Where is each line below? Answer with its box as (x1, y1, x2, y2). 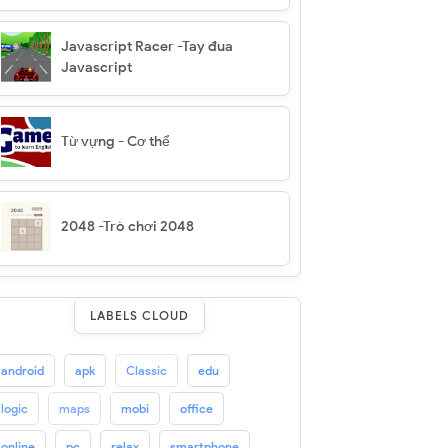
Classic (125, 363, 167, 378)
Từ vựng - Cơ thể (60, 133, 170, 150)
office (179, 401, 213, 416)
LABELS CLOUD (90, 308, 190, 323)
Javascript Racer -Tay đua (60, 38, 233, 55)
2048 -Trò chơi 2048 (60, 218, 194, 235)
